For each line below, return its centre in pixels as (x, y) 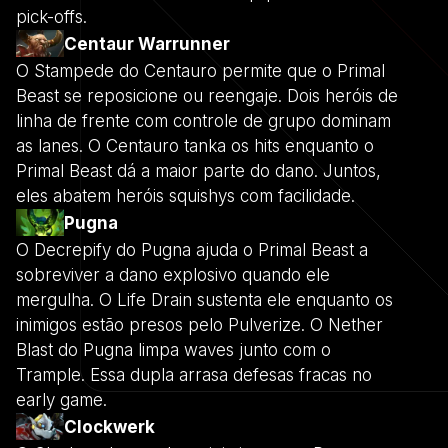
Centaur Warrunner (147, 43)
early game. (61, 399)
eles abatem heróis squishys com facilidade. (185, 195)
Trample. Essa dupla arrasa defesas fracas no (194, 374)
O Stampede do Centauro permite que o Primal (200, 70)
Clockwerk (109, 426)
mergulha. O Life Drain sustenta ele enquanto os (204, 299)
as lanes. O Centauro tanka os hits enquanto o (195, 145)
